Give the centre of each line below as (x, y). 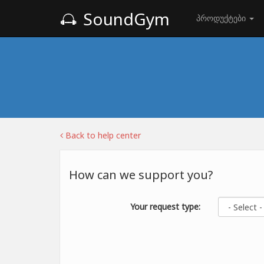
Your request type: (166, 207)
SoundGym (124, 19)
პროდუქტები (222, 18)
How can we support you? (141, 175)
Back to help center (102, 135)
